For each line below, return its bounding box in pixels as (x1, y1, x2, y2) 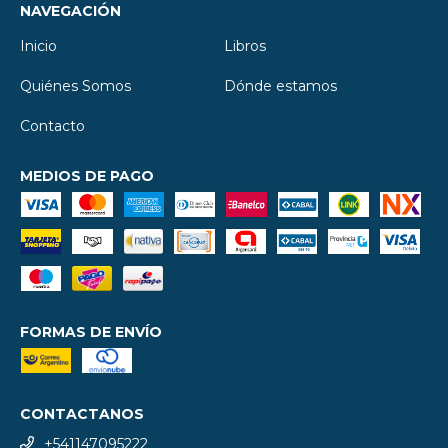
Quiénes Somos (20, 77, 131, 96)
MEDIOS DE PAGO (20, 167, 154, 186)
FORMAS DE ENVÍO (20, 323, 162, 342)
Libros (224, 37, 266, 56)
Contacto (20, 117, 85, 136)
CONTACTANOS (20, 405, 144, 424)
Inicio (20, 37, 57, 56)
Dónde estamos (224, 77, 337, 96)
